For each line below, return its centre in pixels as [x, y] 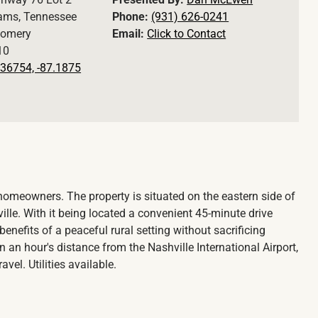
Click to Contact [187, 34]
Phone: [132, 17]
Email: [130, 34]
